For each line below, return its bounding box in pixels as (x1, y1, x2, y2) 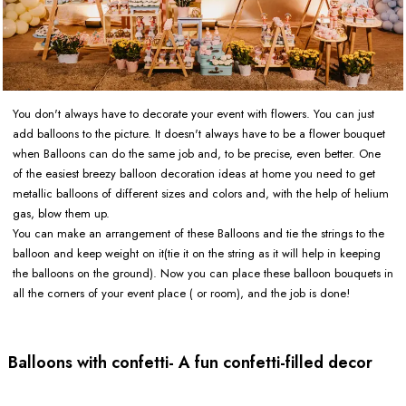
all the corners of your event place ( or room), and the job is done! (13, 285, 350, 303)
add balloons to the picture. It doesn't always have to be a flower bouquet (13, 125, 385, 143)
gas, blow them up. (13, 205, 113, 223)
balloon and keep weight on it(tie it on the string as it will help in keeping (13, 245, 381, 263)
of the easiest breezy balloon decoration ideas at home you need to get (13, 165, 375, 183)
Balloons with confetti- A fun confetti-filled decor (8, 351, 372, 375)
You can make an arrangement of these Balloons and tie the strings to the (13, 225, 384, 243)
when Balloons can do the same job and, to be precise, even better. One (13, 145, 381, 163)
